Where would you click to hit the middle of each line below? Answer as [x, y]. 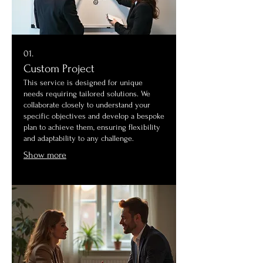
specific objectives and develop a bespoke [94, 116]
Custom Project [59, 68]
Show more [45, 155]
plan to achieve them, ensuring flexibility [92, 127]
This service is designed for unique [83, 82]
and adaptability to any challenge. [79, 138]
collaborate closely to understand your [87, 104]
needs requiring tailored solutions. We [87, 93]
